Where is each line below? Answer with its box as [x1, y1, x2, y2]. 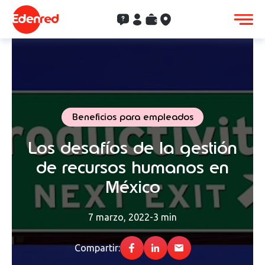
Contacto [116, 14, 157, 25]
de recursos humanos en [36, 156, 229, 179]
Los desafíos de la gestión [28, 136, 237, 159]
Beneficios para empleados [72, 111, 193, 123]
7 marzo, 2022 [88, 212, 150, 223]
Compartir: [74, 243, 120, 254]
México [105, 175, 160, 198]
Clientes [130, 14, 166, 25]
